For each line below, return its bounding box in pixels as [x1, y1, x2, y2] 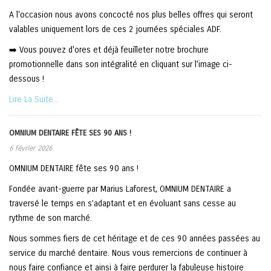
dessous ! [9, 74, 44, 84]
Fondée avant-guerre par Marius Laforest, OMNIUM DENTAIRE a [9, 184, 231, 194]
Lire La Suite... [9, 94, 59, 105]
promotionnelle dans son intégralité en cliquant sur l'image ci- [9, 59, 232, 70]
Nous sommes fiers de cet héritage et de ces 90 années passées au [9, 233, 260, 244]
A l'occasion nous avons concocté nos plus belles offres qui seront [9, 10, 253, 20]
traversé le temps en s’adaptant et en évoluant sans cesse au [9, 198, 236, 209]
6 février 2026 [9, 144, 52, 152]
